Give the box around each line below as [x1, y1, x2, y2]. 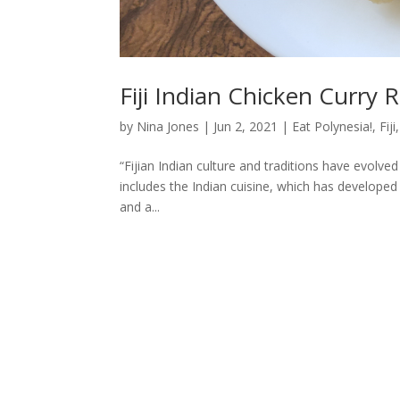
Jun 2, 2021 [213, 117, 279, 135]
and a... [120, 197, 161, 215]
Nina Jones [137, 117, 200, 135]
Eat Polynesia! [292, 117, 373, 135]
